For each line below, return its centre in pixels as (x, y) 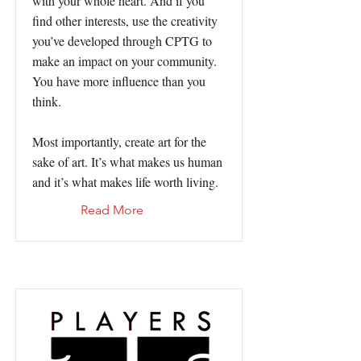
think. (47, 101)
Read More (112, 210)
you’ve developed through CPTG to (122, 41)
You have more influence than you (119, 81)
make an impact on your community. (124, 61)
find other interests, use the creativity (125, 21)
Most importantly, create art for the (119, 141)
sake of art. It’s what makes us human (127, 162)
